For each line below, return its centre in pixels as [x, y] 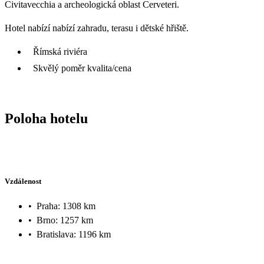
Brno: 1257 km [65, 220]
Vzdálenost [23, 181]
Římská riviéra [60, 51]
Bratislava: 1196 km [74, 234]
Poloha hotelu [46, 118]
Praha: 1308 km [66, 206]
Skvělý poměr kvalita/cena [82, 68]
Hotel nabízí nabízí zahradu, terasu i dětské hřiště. [97, 28]
